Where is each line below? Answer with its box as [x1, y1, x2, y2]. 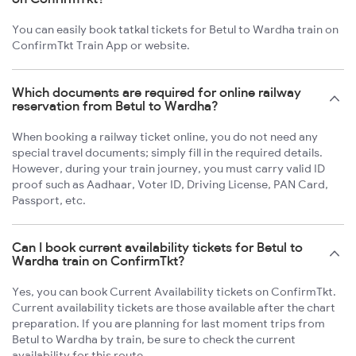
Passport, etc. [12, 193, 86, 208]
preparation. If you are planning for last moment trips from [12, 316, 325, 331]
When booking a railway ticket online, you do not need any [12, 130, 318, 145]
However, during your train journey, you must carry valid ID [12, 161, 325, 176]
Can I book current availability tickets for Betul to [12, 239, 303, 256]
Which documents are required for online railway [12, 84, 301, 101]
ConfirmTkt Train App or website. [12, 38, 190, 53]
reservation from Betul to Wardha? [12, 98, 219, 114]
